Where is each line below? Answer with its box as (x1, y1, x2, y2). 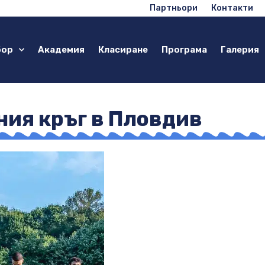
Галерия (221, 44, 259, 55)
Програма (161, 44, 207, 55)
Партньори (150, 3, 198, 13)
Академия (38, 44, 85, 55)
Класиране (98, 44, 148, 55)
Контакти (211, 3, 253, 13)
